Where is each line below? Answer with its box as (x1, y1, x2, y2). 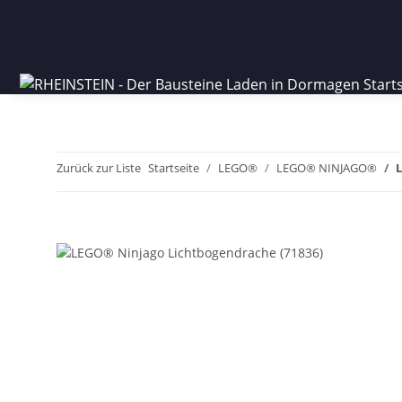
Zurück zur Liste (57, 160, 141, 177)
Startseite (148, 160, 199, 177)
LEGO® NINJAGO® (276, 160, 377, 177)
